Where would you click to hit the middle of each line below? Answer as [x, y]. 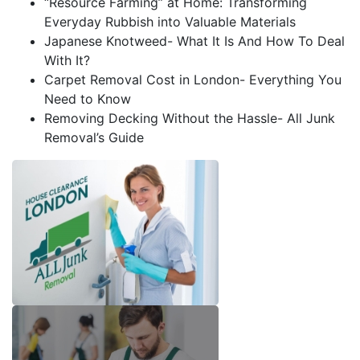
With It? [67, 60]
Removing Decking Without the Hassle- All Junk [190, 118]
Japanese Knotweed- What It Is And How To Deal [194, 41]
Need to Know [88, 99]
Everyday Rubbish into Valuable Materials [170, 22]
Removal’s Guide [94, 137]
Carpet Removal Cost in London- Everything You [193, 80]
